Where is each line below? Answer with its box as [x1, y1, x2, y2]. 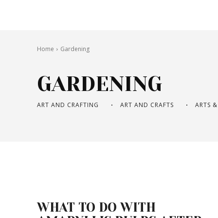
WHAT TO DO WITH [37, 200, 156, 215]
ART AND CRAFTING [37, 101, 99, 109]
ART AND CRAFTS [120, 101, 174, 109]
